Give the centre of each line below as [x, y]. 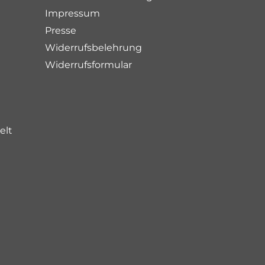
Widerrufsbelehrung [93, 48]
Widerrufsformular [88, 65]
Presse [60, 30]
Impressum [72, 13]
